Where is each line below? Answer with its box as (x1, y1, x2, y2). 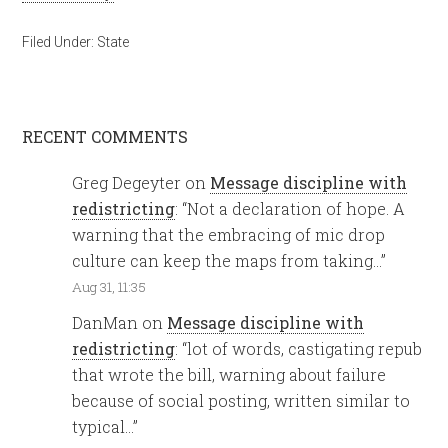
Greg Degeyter (72, 172, 182, 193)
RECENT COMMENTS (22, 126, 189, 147)
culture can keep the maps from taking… (72, 250, 382, 271)
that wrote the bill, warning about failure (72, 364, 387, 386)
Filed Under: (22, 34, 98, 50)
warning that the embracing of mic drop (72, 224, 386, 245)
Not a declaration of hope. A (187, 198, 406, 219)
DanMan (72, 312, 139, 334)
